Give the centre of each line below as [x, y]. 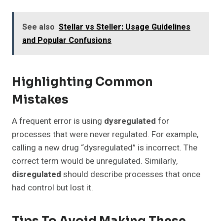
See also [38, 27]
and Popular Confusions [67, 41]
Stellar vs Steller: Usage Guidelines [125, 27]
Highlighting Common [82, 82]
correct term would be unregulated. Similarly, [95, 161]
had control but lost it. [53, 188]
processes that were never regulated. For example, [105, 135]
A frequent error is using [58, 121]
